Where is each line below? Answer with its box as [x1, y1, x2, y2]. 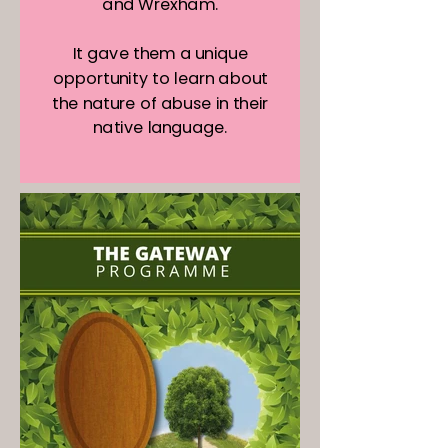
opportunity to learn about [52, 67, 268, 91]
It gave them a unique [72, 42, 248, 66]
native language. [93, 116, 228, 140]
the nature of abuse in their [52, 91, 269, 115]
